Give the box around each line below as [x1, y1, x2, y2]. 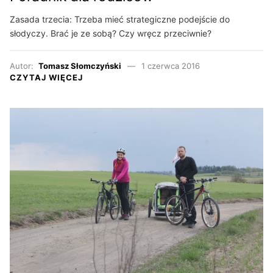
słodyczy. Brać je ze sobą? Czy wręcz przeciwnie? [10, 28, 211, 39]
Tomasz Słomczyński [38, 61, 121, 71]
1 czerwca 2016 [141, 61, 200, 71]
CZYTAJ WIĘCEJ [10, 73, 83, 83]
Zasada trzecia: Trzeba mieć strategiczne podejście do [10, 14, 230, 25]
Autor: [10, 61, 38, 71]
